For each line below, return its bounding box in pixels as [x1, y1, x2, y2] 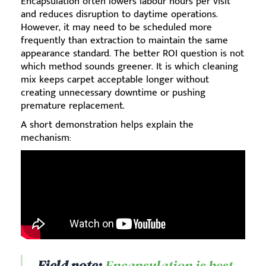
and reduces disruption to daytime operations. [21, 6, 218, 23]
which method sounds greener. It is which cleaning [21, 58, 238, 75]
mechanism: [21, 129, 71, 147]
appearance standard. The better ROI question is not [21, 45, 244, 62]
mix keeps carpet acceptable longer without [21, 71, 209, 88]
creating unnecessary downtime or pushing [21, 84, 205, 102]
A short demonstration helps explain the [21, 116, 194, 134]
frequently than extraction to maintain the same [21, 32, 228, 49]
